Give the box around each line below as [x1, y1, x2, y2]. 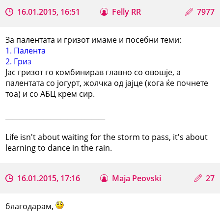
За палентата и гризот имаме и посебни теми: [5, 34, 182, 45]
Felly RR [112, 6, 141, 17]
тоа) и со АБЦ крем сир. [5, 88, 95, 99]
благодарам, [5, 200, 56, 212]
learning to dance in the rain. [5, 142, 112, 153]
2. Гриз [5, 55, 32, 67]
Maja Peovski [112, 172, 162, 184]
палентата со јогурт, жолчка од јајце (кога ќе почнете [5, 77, 209, 88]
